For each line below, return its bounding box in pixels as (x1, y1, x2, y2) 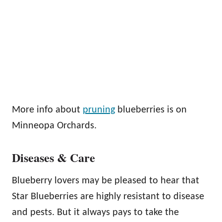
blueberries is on (115, 105, 187, 115)
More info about (12, 105, 83, 115)
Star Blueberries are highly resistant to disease (12, 191, 204, 202)
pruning (83, 105, 115, 115)
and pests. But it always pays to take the (12, 207, 179, 218)
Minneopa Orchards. (12, 120, 97, 131)
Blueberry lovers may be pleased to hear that (12, 175, 199, 186)
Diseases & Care (12, 148, 95, 166)
